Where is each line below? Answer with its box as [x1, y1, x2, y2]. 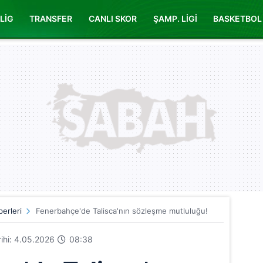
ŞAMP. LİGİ [153, 14, 197, 23]
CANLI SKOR [88, 14, 137, 23]
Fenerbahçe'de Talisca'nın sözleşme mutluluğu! [36, 206, 208, 215]
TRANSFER [29, 14, 73, 23]
